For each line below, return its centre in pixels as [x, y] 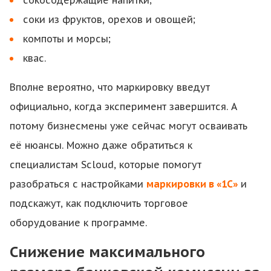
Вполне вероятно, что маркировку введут [110, 87]
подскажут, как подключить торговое [99, 203]
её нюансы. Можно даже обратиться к [101, 145]
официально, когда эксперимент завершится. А [123, 106]
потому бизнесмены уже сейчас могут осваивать [129, 126]
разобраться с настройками [78, 184]
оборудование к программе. [78, 223]
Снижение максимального [107, 252]
